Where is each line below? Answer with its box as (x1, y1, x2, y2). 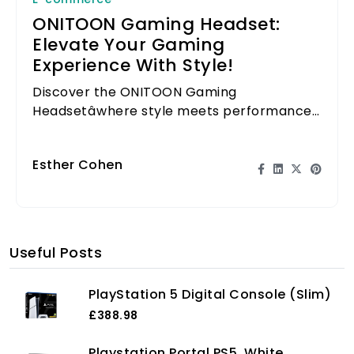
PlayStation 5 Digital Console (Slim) (88, 285, 331, 304)
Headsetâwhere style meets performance (32, 101, 312, 120)
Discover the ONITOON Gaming (32, 82, 237, 101)
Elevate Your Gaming (32, 32, 225, 58)
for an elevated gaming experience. (32, 120, 267, 139)
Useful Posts (9, 242, 102, 262)
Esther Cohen (32, 155, 122, 174)
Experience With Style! (32, 53, 233, 78)
